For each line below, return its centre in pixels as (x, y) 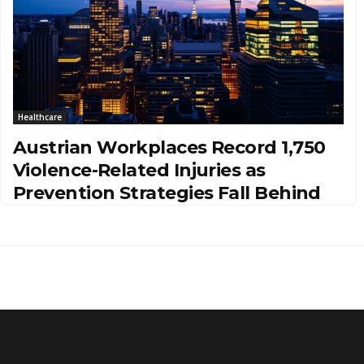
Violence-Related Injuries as (139, 170)
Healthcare (40, 117)
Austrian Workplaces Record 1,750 (169, 147)
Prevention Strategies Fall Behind (167, 193)
